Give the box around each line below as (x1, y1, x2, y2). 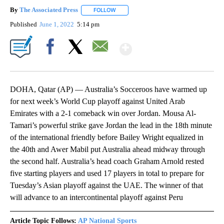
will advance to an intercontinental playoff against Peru (10, 192, 183, 201)
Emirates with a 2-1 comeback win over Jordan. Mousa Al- (10, 108, 196, 117)
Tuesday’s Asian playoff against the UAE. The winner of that (10, 180, 203, 189)
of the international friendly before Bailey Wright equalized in (10, 132, 203, 141)
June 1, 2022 (39, 20, 76, 28)
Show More (131, 35, 210, 54)
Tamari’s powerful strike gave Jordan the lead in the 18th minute (10, 120, 212, 129)
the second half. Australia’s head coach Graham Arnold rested (10, 156, 204, 165)
